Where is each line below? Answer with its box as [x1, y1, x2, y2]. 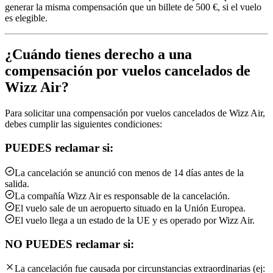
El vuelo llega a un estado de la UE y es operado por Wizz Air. [15, 214, 255, 225]
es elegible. [5, 12, 48, 23]
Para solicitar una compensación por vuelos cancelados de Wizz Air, [5, 108, 265, 119]
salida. [5, 178, 29, 189]
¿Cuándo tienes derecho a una [5, 46, 192, 63]
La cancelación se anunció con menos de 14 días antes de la [15, 167, 244, 178]
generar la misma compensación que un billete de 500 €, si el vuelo [5, 1, 261, 12]
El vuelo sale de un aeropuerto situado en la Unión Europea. [15, 202, 246, 213]
